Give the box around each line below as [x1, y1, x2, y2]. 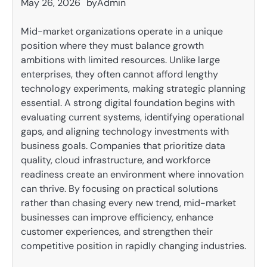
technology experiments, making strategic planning [21, 82, 246, 95]
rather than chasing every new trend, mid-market [21, 197, 236, 209]
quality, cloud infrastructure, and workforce [21, 154, 210, 166]
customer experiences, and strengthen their [21, 225, 213, 238]
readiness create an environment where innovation [21, 168, 244, 181]
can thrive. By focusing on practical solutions [21, 182, 218, 195]
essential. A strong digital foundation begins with [21, 97, 235, 109]
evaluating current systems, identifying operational [21, 111, 244, 123]
